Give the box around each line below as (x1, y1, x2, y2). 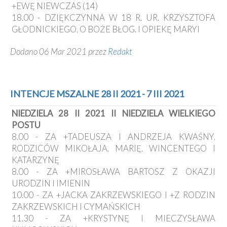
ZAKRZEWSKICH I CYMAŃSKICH (12, 201, 140, 212)
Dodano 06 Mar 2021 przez (10, 46, 108, 57)
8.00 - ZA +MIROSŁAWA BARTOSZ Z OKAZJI (12, 166, 215, 177)
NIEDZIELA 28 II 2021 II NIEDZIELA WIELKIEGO (12, 108, 215, 119)
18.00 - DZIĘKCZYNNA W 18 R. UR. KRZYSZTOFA (12, 12, 215, 23)
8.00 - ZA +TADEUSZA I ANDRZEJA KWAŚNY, (12, 131, 215, 142)
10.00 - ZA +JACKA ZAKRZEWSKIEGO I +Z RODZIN (12, 190, 215, 201)
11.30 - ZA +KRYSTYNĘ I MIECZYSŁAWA (12, 213, 215, 224)
